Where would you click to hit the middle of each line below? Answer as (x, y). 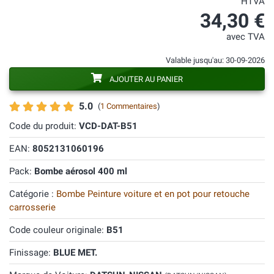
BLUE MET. (75, 253)
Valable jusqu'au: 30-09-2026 (215, 60)
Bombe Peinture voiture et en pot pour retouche (153, 194)
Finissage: (31, 253)
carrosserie (32, 207)
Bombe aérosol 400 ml (81, 171)
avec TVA (246, 37)
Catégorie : (33, 194)
